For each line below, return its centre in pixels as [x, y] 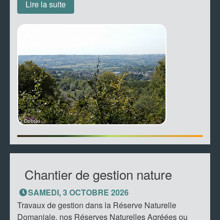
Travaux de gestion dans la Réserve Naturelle [97, 205]
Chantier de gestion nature [98, 174]
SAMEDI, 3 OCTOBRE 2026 [78, 192]
